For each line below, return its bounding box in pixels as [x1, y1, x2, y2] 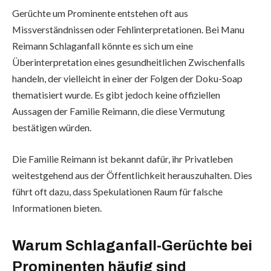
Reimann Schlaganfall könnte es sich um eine [12, 40, 193, 52]
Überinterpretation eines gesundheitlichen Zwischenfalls [12, 56, 245, 68]
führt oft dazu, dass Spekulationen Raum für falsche [12, 185, 223, 197]
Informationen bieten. [12, 201, 102, 214]
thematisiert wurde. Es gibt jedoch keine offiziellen [12, 89, 220, 101]
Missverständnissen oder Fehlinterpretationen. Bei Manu [12, 24, 244, 36]
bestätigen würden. [12, 122, 91, 134]
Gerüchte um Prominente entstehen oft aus [12, 7, 188, 19]
